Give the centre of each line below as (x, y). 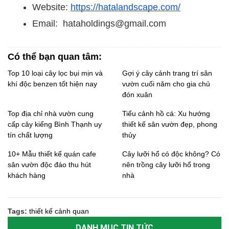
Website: (51, 7)
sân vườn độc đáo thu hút (49, 165)
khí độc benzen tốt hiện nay (52, 84)
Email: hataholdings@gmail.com (99, 24)
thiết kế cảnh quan (59, 211)
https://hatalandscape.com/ (125, 7)
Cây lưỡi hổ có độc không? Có (171, 154)
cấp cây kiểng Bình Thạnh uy (55, 124)
